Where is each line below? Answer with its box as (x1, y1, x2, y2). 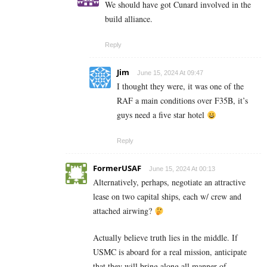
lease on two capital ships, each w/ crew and (93, 191, 241, 203)
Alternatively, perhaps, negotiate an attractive (93, 176, 246, 188)
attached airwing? (93, 205, 154, 217)
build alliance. (105, 13, 153, 25)
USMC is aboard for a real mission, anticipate (93, 246, 247, 258)
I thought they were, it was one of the (117, 80, 244, 92)
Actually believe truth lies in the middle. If (93, 232, 238, 244)
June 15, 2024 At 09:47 (137, 69, 203, 77)
